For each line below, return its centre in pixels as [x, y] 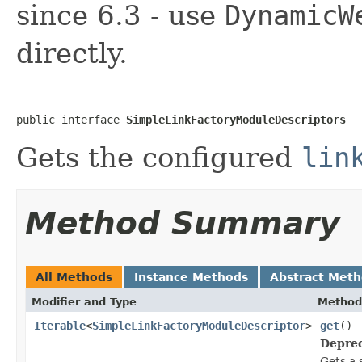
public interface [71, 119]
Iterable [60, 325]
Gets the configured [159, 157]
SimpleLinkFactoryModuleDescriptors [236, 119]
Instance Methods [191, 277]
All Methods [74, 277]
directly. [72, 53]
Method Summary [182, 223]
